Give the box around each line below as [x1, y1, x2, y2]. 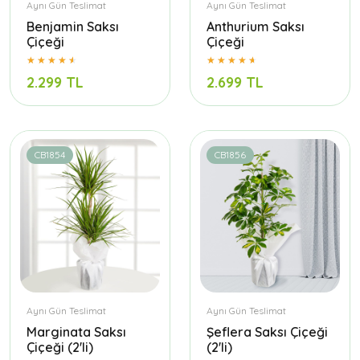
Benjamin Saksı [27, 18, 119, 35]
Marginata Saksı [27, 324, 126, 341]
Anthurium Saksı [207, 18, 305, 35]
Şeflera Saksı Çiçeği [207, 324, 328, 341]
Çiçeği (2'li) [27, 339, 93, 356]
